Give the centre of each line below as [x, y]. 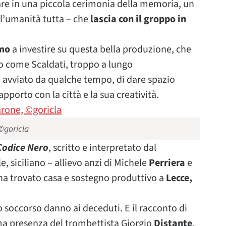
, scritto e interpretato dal [102, 148]
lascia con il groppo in [138, 19]
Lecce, [179, 178]
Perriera [167, 163]
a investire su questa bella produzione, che [101, 49]
